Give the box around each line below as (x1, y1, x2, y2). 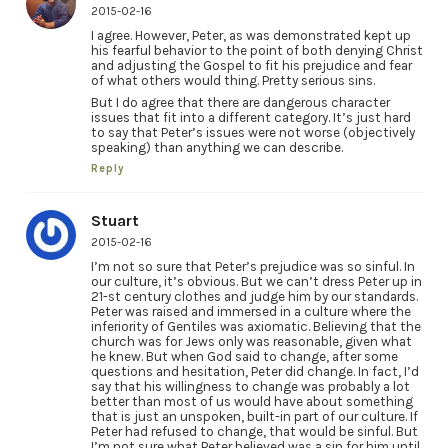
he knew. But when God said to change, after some (90, 349, 398, 365)
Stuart (90, 211, 139, 231)
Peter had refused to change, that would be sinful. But (90, 424, 418, 440)
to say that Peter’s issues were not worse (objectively (90, 125, 415, 141)
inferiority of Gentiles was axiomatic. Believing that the (90, 319, 421, 335)
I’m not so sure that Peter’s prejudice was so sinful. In (90, 259, 415, 275)
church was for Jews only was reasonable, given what (90, 334, 412, 350)
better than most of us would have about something (90, 394, 413, 410)
